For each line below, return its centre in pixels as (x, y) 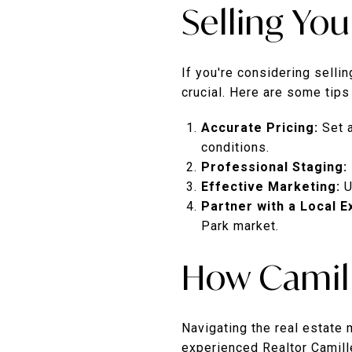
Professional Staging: (274, 167)
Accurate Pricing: (259, 127)
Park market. (240, 225)
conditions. (235, 147)
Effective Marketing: (270, 186)
